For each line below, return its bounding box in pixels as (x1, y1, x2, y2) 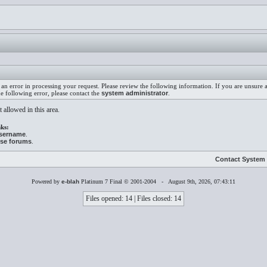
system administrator (101, 89, 168, 97)
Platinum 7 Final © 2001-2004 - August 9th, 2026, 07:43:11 (79, 178, 235, 185)
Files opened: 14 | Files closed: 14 (86, 194, 181, 203)
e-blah (61, 178, 79, 185)
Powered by (32, 178, 61, 185)
